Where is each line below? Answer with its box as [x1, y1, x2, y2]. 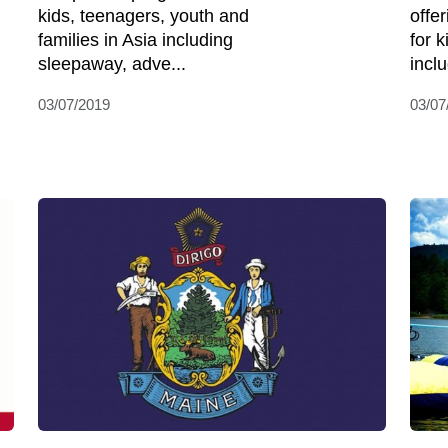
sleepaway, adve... [38, 54, 186, 75]
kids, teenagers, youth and [38, 6, 249, 27]
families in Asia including [38, 30, 233, 51]
